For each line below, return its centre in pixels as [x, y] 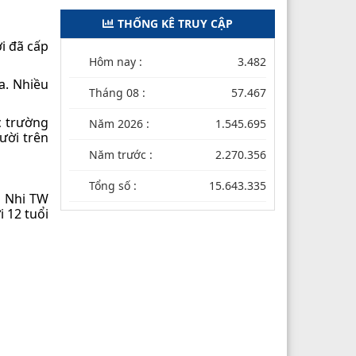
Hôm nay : [116, 61]
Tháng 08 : [117, 92]
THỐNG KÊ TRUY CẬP [175, 23]
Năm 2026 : [119, 123]
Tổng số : [113, 185]
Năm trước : [121, 154]
